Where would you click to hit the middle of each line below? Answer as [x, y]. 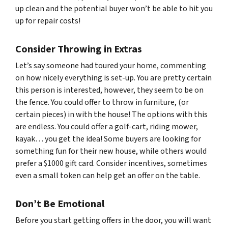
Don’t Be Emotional [60, 204]
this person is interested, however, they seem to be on [109, 90]
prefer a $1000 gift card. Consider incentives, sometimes [111, 163]
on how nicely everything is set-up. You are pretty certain [113, 78]
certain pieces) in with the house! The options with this [111, 115]
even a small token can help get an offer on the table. [108, 176]
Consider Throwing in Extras [79, 49]
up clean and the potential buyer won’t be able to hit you [114, 9]
